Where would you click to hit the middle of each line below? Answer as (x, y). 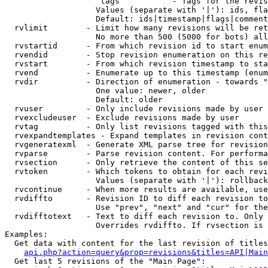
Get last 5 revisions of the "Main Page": (105, 261)
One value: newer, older (105, 91)
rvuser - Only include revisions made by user (134, 109)
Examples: (26, 234)
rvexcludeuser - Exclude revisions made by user (122, 118)
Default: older (84, 100)
